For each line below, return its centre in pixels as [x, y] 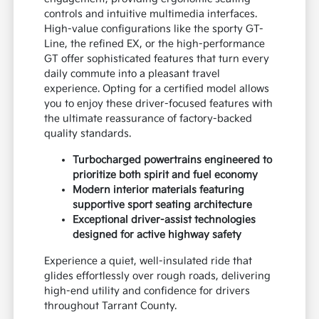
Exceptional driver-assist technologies [164, 220]
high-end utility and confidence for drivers [147, 291]
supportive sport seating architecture [163, 205]
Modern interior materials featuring [159, 190]
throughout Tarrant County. [111, 306]
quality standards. [88, 134]
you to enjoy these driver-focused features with [159, 104]
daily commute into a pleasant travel [132, 74]
